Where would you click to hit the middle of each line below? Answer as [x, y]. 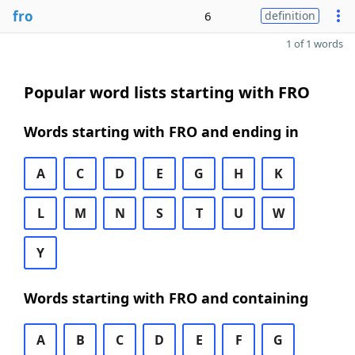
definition [290, 15]
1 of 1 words [315, 44]
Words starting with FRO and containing [166, 298]
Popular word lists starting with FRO [167, 92]
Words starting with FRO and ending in [161, 132]
